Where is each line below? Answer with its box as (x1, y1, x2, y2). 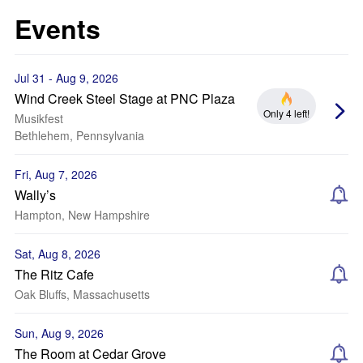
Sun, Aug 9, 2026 (15, 325, 104, 341)
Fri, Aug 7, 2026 (15, 166, 97, 182)
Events (15, 10, 100, 47)
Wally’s (15, 186, 56, 204)
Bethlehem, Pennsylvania (15, 127, 144, 143)
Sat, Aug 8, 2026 (15, 246, 100, 262)
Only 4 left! (263, 106, 310, 120)
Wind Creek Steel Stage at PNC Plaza (15, 89, 235, 108)
